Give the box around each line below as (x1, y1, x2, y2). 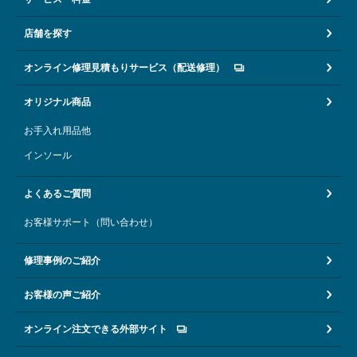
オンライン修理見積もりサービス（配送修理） (24, 61, 225, 73)
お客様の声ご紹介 (24, 288, 100, 300)
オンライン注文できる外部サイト (24, 323, 167, 335)
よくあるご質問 (24, 187, 91, 199)
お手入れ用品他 (24, 124, 91, 136)
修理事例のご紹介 (24, 254, 100, 266)
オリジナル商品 (24, 96, 91, 108)
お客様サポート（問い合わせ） (24, 216, 158, 228)
